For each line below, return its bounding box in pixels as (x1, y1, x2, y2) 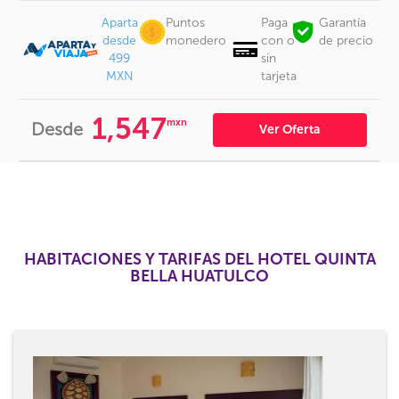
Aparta (101, 15, 138, 30)
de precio (319, 33, 374, 48)
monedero (166, 33, 227, 48)
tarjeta (260, 69, 297, 84)
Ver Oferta (259, 122, 321, 137)
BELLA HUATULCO (130, 266, 269, 286)
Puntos (166, 15, 206, 30)
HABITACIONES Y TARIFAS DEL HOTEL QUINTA (23, 249, 376, 269)
